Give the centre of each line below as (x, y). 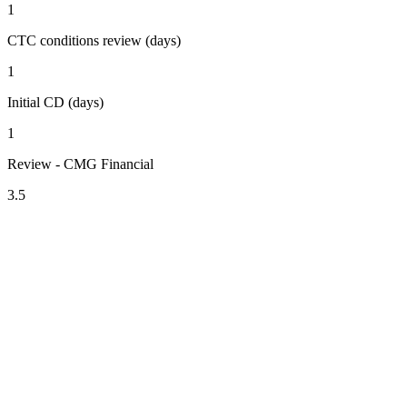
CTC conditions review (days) (94, 41)
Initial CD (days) (55, 103)
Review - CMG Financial (80, 164)
